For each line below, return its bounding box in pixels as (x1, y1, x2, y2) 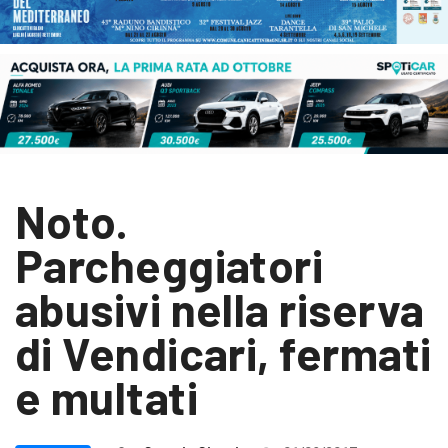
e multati (15, 369, 199, 425)
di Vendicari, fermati (15, 325, 432, 381)
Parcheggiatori (15, 237, 324, 293)
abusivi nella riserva (15, 281, 425, 337)
